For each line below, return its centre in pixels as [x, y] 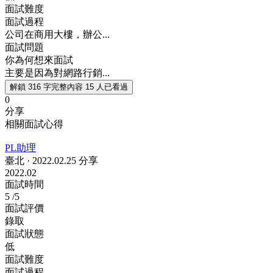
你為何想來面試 [39, 60]
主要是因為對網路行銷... [57, 73]
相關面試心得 [34, 124]
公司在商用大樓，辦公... [57, 34]
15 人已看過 [107, 87]
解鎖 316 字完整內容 [46, 87]
